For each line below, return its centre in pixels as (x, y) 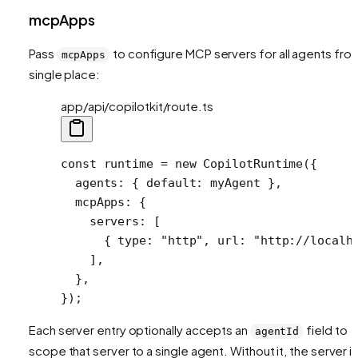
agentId (277, 331)
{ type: (111, 240)
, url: (228, 240)
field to (326, 329)
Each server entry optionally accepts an (139, 329)
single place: (64, 74)
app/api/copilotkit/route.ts (137, 105)
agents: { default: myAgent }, (171, 183)
